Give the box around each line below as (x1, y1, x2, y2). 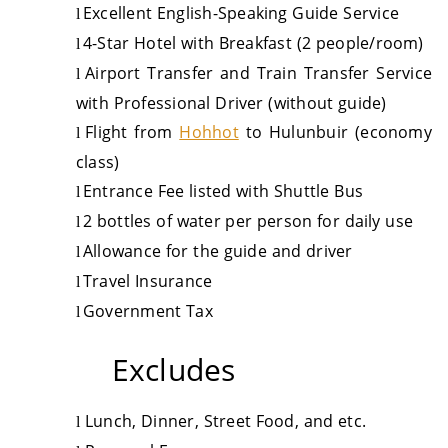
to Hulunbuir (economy (238, 121, 432, 143)
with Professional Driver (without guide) (76, 92, 387, 114)
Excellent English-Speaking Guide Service (82, 2, 400, 24)
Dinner (136, 410, 195, 432)
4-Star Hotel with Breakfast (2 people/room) (82, 32, 424, 54)
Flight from (85, 121, 180, 143)
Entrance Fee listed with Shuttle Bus (82, 180, 364, 202)
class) (76, 151, 120, 173)
